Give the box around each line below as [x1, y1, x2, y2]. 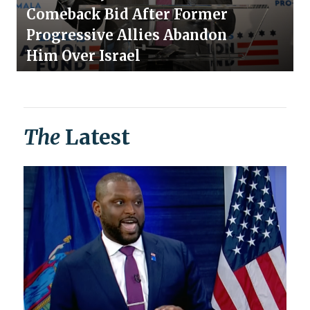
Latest [60, 124, 130, 151]
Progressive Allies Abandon [26, 26, 227, 44]
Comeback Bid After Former [26, 6, 228, 24]
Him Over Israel [26, 47, 140, 65]
